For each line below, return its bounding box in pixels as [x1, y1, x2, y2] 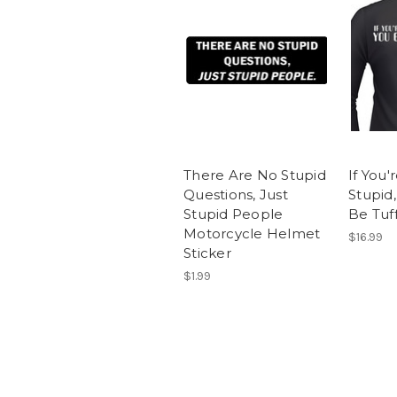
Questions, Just [183, 186, 288, 204]
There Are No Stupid [183, 167, 326, 184]
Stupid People [183, 206, 284, 223]
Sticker [183, 245, 231, 262]
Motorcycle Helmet [183, 225, 321, 243]
